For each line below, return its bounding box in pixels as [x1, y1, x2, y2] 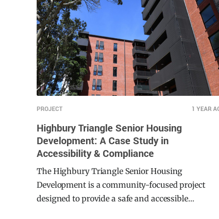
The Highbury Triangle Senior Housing [37, 180, 183, 190]
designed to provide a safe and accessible [37, 207, 188, 218]
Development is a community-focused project [37, 194, 206, 204]
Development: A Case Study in [37, 148, 169, 161]
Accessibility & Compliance [37, 160, 154, 174]
